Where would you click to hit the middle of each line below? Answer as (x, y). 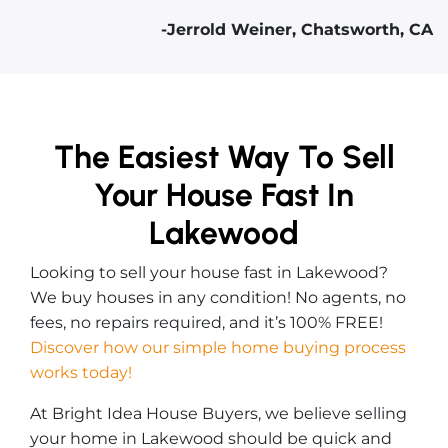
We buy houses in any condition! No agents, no (218, 297)
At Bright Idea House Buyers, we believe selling (218, 413)
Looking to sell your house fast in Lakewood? (209, 272)
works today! (81, 372)
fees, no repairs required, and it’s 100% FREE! (206, 322)
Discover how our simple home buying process (218, 347)
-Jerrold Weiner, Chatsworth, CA (297, 29)
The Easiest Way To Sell (224, 156)
